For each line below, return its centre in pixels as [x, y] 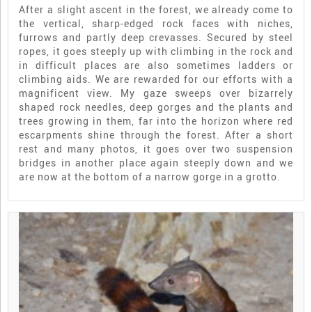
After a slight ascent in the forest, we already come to [156, 9]
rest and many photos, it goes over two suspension [156, 148]
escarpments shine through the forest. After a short [156, 134]
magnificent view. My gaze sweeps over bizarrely [156, 93]
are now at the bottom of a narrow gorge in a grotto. [150, 176]
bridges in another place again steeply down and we [156, 162]
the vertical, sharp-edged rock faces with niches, [156, 23]
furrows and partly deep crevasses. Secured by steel [156, 37]
